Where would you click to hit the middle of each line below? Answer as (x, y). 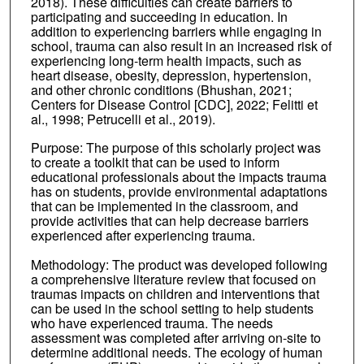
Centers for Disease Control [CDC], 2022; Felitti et (174, 104)
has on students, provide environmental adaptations (179, 192)
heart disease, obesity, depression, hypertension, (171, 75)
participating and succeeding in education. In (159, 16)
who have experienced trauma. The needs (152, 323)
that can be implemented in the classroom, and (164, 206)
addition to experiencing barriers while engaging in (176, 31)
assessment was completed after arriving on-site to (175, 338)
